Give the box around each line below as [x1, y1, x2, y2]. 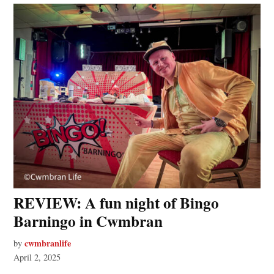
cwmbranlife [24, 237, 72, 250]
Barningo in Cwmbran [13, 210, 163, 233]
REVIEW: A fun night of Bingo [13, 191, 220, 215]
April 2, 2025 [13, 251, 61, 264]
